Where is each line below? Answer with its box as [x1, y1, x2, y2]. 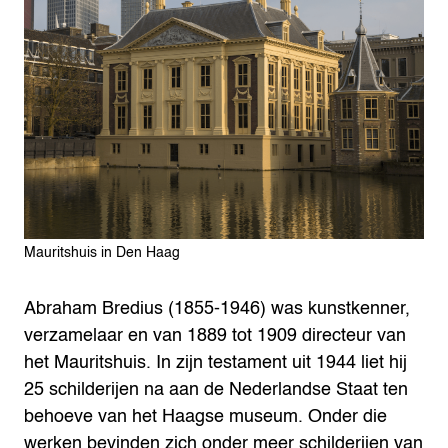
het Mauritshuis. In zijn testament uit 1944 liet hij [24, 348, 407, 378]
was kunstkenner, [271, 294, 410, 324]
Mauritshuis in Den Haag [24, 241, 180, 265]
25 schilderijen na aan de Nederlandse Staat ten [24, 375, 408, 405]
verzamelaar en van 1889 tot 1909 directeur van [24, 321, 406, 351]
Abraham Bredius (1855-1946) [24, 294, 266, 324]
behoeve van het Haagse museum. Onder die [24, 402, 387, 432]
